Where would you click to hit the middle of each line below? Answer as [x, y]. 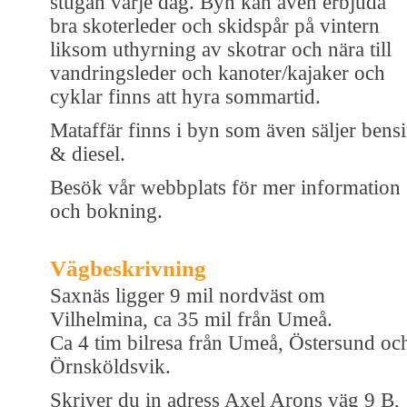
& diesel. [88, 154]
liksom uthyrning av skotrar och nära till [221, 49]
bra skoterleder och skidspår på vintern [215, 25]
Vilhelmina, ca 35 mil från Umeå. [191, 319]
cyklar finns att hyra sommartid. [185, 96]
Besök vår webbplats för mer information [225, 187]
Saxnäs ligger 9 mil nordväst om [188, 295]
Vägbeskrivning [128, 268]
